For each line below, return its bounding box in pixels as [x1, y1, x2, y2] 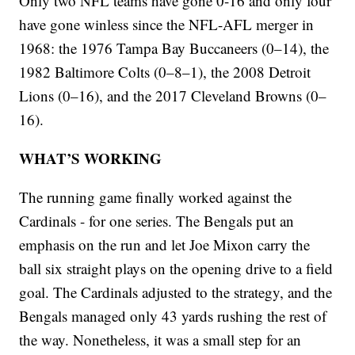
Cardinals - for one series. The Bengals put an [19, 211, 295, 231]
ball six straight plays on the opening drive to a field [19, 258, 334, 279]
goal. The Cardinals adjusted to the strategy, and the [19, 282, 333, 303]
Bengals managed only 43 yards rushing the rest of [19, 306, 327, 326]
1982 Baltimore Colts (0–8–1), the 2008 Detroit [19, 62, 311, 82]
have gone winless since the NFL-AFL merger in [19, 14, 315, 35]
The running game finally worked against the [19, 187, 292, 208]
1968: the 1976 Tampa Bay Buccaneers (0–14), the [19, 38, 330, 59]
